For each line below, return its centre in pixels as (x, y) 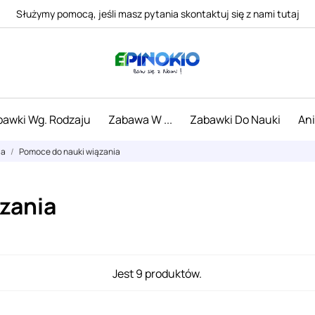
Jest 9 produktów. (157, 273)
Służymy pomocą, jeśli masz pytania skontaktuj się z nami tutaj (157, 13)
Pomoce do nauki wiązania (70, 152)
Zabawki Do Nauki (235, 120)
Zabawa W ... (140, 120)
